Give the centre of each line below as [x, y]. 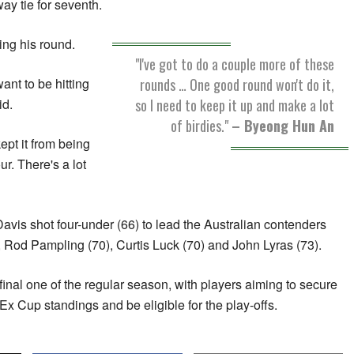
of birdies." [201, 126]
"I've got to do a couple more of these [235, 64]
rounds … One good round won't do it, [237, 85]
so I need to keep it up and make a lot [235, 105]
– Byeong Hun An [283, 126]
